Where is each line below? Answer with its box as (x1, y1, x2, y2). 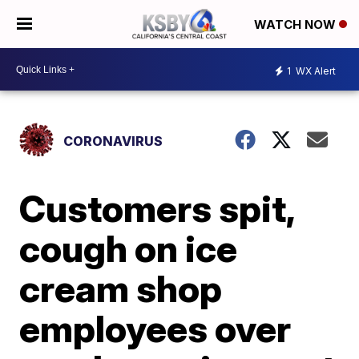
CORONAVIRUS (63, 133, 163, 149)
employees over (19, 306, 292, 351)
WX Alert (293, 64, 336, 77)
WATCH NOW (254, 17, 339, 33)
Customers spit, (19, 186, 295, 231)
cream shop (19, 266, 223, 311)
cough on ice (19, 226, 238, 271)
